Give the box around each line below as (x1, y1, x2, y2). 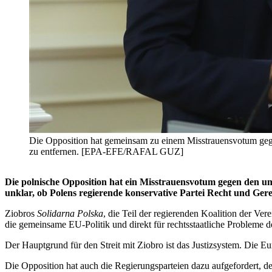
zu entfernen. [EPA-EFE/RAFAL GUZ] (29, 146, 183, 157)
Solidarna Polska (37, 208, 103, 219)
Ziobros (5, 208, 37, 219)
